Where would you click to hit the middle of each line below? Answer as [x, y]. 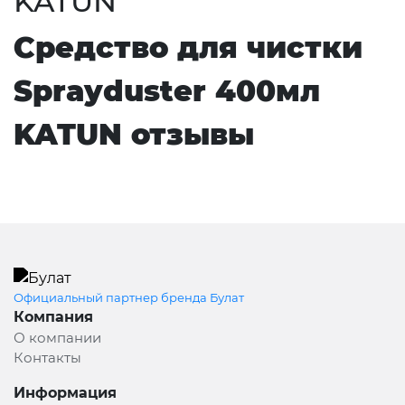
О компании [57, 337]
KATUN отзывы [134, 134]
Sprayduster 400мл [167, 90]
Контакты [47, 357]
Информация [65, 392]
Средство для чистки [188, 47]
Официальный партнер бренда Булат [129, 297]
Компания [53, 316]
